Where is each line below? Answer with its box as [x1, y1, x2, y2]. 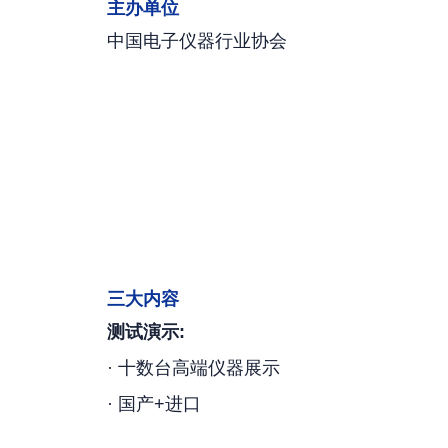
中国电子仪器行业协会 [107, 31, 287, 51]
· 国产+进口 [107, 394, 201, 414]
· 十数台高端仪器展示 [107, 358, 280, 378]
